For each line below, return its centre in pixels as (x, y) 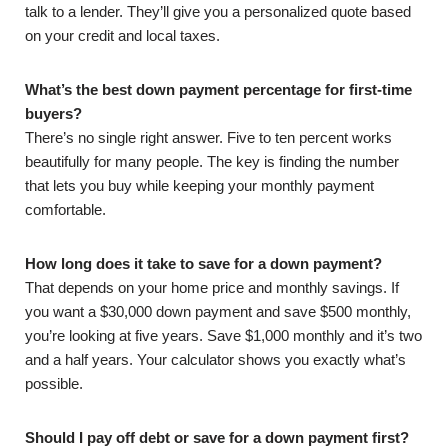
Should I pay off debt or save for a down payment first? (217, 437)
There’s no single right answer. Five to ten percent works (208, 137)
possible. (54, 383)
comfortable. (65, 209)
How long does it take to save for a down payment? (203, 263)
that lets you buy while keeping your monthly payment (199, 185)
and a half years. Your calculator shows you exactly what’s (215, 359)
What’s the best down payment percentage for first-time (218, 89)
